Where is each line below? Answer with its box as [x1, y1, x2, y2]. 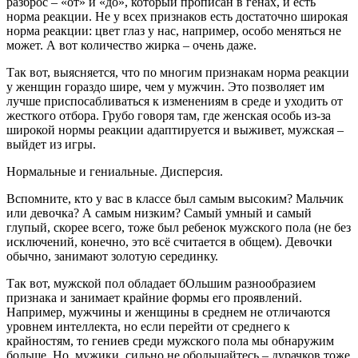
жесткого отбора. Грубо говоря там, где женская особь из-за [6, 109, 331, 123]
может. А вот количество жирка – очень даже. [6, 38, 257, 53]
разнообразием [235, 276, 316, 291]
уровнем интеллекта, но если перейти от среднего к [6, 320, 290, 334]
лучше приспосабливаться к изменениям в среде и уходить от [6, 94, 343, 109]
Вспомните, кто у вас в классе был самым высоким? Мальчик [6, 192, 344, 206]
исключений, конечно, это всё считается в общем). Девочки [6, 235, 332, 249]
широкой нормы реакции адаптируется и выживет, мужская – [6, 123, 344, 137]
